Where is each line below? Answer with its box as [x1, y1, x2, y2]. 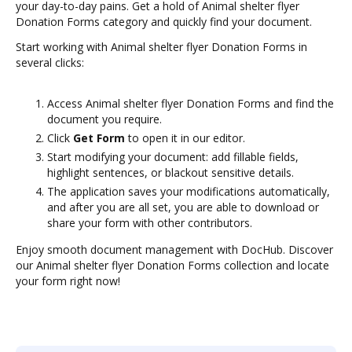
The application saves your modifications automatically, [47, 184, 330, 199]
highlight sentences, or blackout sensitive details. [47, 165, 294, 180]
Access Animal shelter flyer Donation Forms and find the [47, 96, 334, 111]
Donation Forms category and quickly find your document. [16, 14, 312, 29]
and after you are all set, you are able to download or [47, 200, 319, 214]
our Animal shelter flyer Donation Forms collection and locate [16, 258, 329, 273]
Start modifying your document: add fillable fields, [47, 149, 299, 164]
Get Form [73, 130, 125, 145]
